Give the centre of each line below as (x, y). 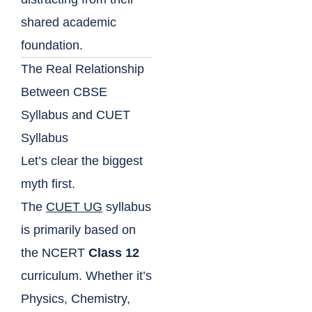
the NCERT (55, 253)
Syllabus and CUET (76, 115)
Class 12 (114, 253)
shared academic (69, 23)
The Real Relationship (83, 69)
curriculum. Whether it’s (86, 276)
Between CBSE (64, 92)
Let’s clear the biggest (82, 161)
